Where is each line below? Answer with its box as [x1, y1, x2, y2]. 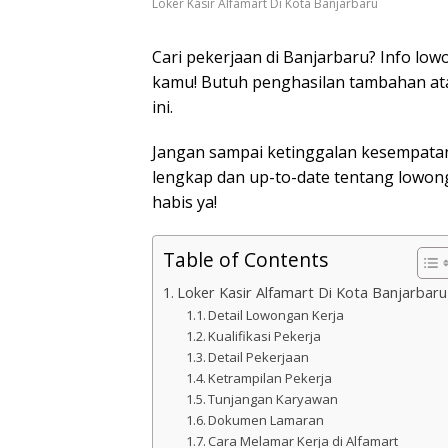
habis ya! [152, 191, 217, 214]
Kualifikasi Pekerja [208, 327, 322, 346]
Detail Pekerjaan [208, 348, 310, 367]
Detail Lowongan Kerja [208, 306, 345, 325]
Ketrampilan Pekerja [208, 369, 333, 388]
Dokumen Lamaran [208, 411, 325, 430]
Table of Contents [163, 246, 328, 274]
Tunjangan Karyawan [208, 390, 339, 409]
